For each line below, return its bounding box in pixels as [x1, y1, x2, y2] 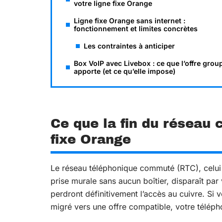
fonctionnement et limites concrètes [74, 24, 198, 33]
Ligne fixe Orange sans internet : [74, 16, 185, 25]
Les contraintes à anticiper [84, 42, 175, 50]
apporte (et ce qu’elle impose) [74, 67, 175, 75]
